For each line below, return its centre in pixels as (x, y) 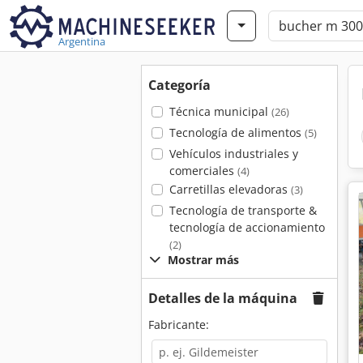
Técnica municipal (220, 111)
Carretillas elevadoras (230, 189)
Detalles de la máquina (223, 298)
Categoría (179, 85)
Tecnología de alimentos (237, 132)
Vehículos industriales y (233, 154)
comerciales (203, 171)
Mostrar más (203, 260)
